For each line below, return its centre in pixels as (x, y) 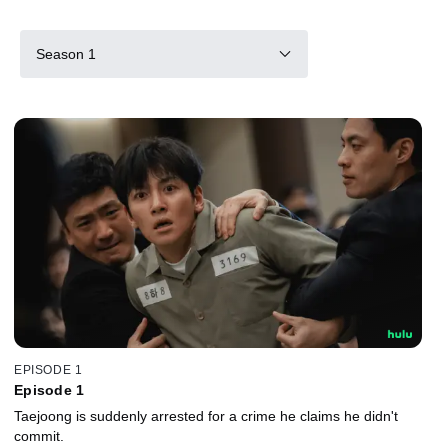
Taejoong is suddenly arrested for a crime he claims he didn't (206, 415)
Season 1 (66, 53)
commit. (39, 435)
